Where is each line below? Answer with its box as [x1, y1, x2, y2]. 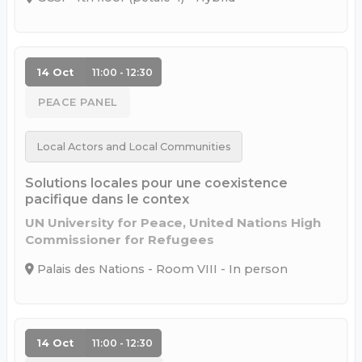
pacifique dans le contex [25, 191, 189, 207]
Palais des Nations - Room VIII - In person [34, 261, 288, 276]
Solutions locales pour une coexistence [25, 175, 288, 191]
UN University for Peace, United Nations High [25, 214, 321, 230]
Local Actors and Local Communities [36, 141, 231, 154]
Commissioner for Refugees [25, 231, 214, 247]
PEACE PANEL [38, 96, 117, 108]
